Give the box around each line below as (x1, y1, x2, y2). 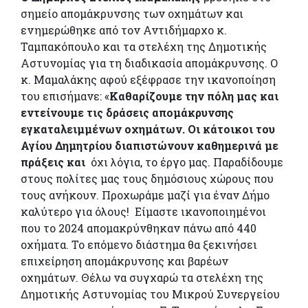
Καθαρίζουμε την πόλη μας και (109, 88, 278, 103)
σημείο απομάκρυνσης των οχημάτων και (21, 5, 243, 21)
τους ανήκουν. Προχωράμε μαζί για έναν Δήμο (21, 187, 269, 202)
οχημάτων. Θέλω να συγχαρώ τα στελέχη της (21, 269, 263, 285)
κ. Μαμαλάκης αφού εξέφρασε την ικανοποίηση (21, 71, 276, 87)
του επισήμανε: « (21, 88, 109, 103)
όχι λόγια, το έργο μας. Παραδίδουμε (88, 154, 283, 169)
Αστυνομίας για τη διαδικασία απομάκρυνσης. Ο (21, 55, 278, 70)
